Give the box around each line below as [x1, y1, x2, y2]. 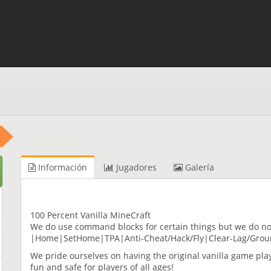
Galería [183, 162, 214, 173]
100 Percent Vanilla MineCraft [30, 209, 151, 221]
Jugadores [114, 162, 157, 173]
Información [36, 162, 87, 173]
